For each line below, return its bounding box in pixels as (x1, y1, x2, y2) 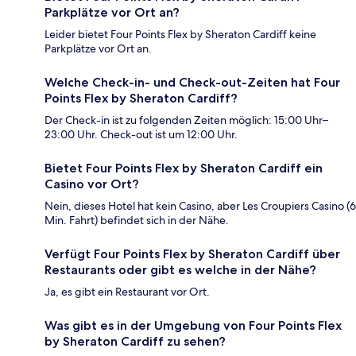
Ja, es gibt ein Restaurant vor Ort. (44, 284, 210, 300)
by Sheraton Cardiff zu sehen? (44, 334, 226, 350)
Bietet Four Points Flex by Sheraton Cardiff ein (44, 161, 323, 176)
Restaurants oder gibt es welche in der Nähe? (44, 262, 316, 278)
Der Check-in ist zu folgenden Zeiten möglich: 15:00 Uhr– (44, 113, 328, 128)
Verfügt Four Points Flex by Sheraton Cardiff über (44, 246, 340, 262)
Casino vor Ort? (44, 176, 139, 192)
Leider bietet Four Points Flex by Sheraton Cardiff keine (44, 27, 316, 42)
